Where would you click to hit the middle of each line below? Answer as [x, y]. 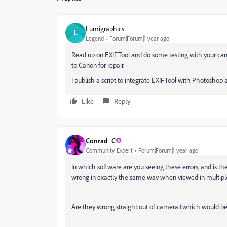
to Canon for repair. [98, 65]
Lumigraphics [105, 28]
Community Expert [109, 150]
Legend [95, 38]
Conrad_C [101, 140]
